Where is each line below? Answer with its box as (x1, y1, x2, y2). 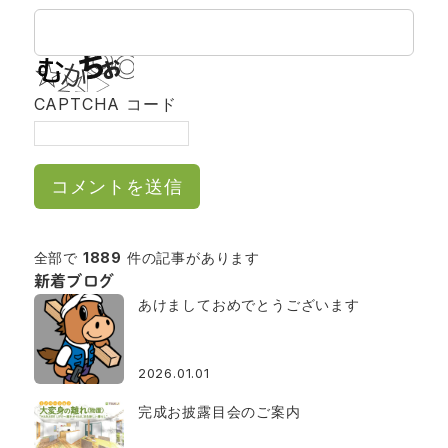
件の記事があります (122, 249, 260, 267)
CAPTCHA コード (33, 94, 177, 115)
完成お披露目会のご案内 (137, 403, 301, 421)
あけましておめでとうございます (137, 296, 360, 314)
